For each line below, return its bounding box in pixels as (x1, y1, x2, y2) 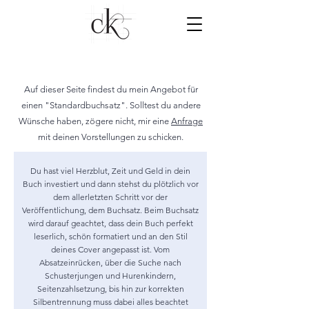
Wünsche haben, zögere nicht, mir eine (19, 116, 171, 126)
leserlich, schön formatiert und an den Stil (33, 231, 188, 241)
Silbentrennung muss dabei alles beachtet (32, 297, 188, 307)
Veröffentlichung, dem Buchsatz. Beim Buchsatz (22, 205, 199, 215)
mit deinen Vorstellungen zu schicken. (38, 132, 183, 142)
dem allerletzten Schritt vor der (53, 192, 168, 202)
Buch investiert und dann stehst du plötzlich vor (22, 179, 199, 189)
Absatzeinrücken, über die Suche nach (39, 257, 181, 268)
